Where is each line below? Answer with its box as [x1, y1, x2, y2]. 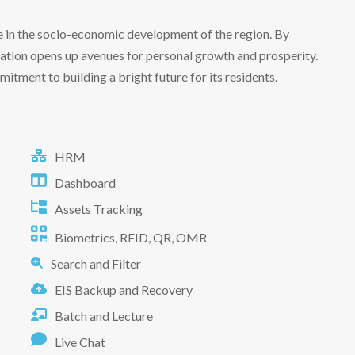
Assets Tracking [55, 200, 143, 216]
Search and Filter [51, 255, 141, 271]
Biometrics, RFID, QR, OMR [55, 229, 207, 245]
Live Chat [55, 334, 105, 349]
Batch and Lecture [55, 307, 153, 323]
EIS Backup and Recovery [55, 281, 193, 297]
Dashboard [55, 174, 116, 190]
